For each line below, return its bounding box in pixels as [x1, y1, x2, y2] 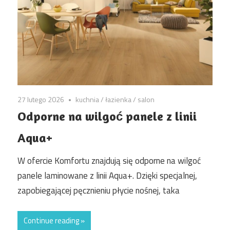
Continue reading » [24, 215, 85, 227]
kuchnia [75, 94, 100, 105]
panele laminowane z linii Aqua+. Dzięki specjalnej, [17, 168, 197, 182]
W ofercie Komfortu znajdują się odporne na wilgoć [17, 154, 201, 167]
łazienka [105, 94, 132, 105]
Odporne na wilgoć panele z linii [17, 109, 197, 124]
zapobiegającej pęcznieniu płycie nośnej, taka [17, 183, 180, 197]
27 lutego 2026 [17, 94, 64, 105]
